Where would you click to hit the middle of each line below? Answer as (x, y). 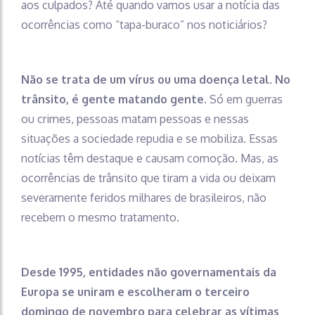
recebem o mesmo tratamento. (102, 218)
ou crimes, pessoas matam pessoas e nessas (135, 119)
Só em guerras (245, 99)
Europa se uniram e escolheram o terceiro (135, 292)
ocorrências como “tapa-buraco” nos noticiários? (146, 25)
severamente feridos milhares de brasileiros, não (144, 198)
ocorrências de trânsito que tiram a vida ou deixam (148, 178)
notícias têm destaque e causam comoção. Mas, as (150, 159)
